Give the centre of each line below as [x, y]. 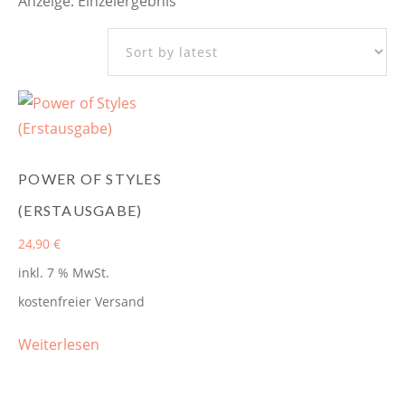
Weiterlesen [59, 344]
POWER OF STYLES [90, 178]
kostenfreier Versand [81, 301]
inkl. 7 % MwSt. [64, 272]
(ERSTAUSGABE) [80, 210]
